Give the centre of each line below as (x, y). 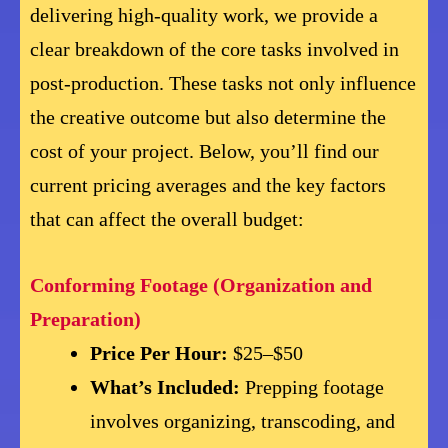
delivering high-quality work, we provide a (204, 14)
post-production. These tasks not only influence (223, 82)
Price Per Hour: (159, 353)
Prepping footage (312, 387)
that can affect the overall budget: (167, 218)
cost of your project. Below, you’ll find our (204, 150)
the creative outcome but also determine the (208, 116)
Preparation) (85, 319)
